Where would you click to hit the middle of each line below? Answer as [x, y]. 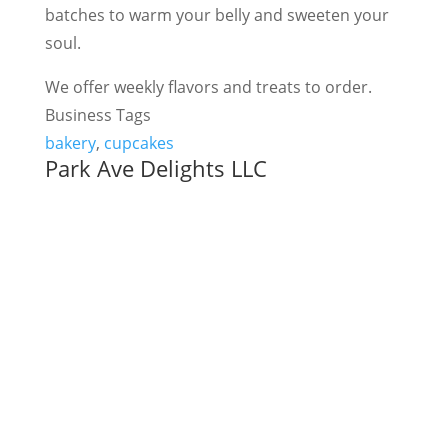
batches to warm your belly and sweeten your [216, 15]
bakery [70, 143]
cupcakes [138, 143]
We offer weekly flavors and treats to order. [208, 87]
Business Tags [97, 115]
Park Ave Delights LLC [155, 168]
